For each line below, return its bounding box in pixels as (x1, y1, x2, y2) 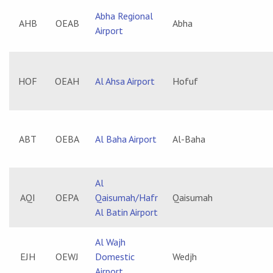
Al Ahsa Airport (95, 75, 155, 87)
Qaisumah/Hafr (95, 191, 158, 204)
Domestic (95, 250, 135, 263)
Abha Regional (95, 10, 153, 22)
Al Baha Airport (95, 133, 157, 145)
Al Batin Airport (95, 206, 158, 218)
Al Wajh (95, 236, 126, 248)
